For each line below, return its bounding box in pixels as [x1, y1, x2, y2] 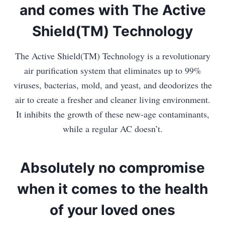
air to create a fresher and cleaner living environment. [15, 93, 210, 106]
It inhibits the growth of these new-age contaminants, [16, 108, 209, 121]
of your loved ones [50, 201, 175, 219]
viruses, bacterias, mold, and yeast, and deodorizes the [13, 79, 212, 91]
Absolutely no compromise [20, 159, 205, 177]
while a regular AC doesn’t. [62, 123, 163, 135]
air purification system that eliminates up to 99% [24, 64, 201, 77]
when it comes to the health [17, 180, 208, 198]
